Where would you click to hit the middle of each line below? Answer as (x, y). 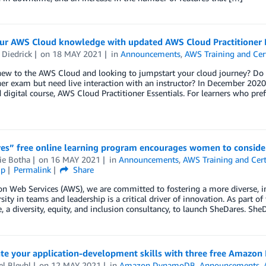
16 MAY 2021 (76, 159)
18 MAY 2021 (77, 54)
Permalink (33, 169)
